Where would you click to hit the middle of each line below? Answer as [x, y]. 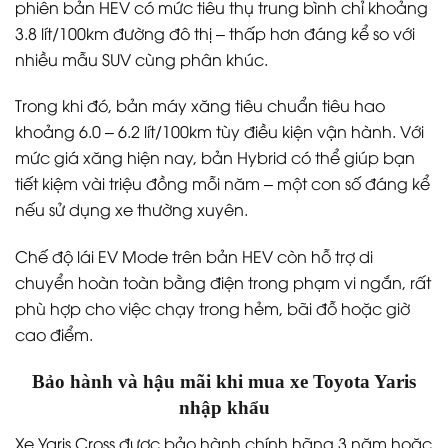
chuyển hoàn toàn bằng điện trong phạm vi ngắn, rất [223, 282]
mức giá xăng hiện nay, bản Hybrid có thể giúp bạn [215, 157]
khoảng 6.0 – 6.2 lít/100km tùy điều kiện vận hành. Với [219, 131]
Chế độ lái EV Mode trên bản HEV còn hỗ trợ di [194, 256]
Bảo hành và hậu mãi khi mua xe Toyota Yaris [224, 381]
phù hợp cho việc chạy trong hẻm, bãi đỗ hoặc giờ [212, 308]
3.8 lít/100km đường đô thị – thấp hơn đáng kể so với [215, 32]
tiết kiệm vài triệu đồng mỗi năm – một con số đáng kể [222, 183]
